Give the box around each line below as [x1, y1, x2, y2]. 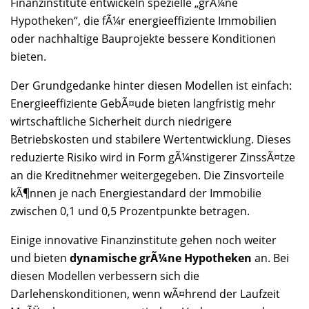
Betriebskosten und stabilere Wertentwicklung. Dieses [10, 131, 291, 147]
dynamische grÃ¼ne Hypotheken [70, 250, 252, 266]
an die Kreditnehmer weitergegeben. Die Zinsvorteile [10, 167, 284, 183]
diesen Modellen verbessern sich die [10, 268, 199, 283]
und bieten [10, 250, 70, 266]
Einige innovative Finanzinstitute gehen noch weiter [10, 232, 277, 248]
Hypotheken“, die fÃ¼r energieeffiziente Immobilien [10, 12, 277, 28]
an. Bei [252, 250, 289, 266]
